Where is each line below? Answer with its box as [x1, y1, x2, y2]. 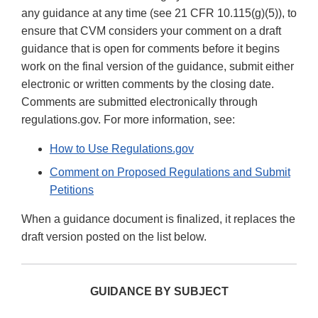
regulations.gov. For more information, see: [21, 114, 235, 126]
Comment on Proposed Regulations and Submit [50, 166, 290, 179]
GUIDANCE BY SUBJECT [89, 285, 229, 298]
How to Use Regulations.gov [50, 143, 194, 155]
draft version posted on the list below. [21, 231, 207, 243]
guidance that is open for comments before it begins [21, 43, 280, 55]
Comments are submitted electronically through [21, 96, 258, 109]
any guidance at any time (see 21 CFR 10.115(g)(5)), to [21, 7, 297, 20]
